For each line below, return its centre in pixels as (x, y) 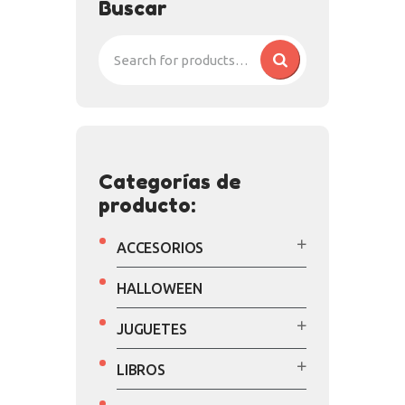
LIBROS (141, 370)
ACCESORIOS (160, 248)
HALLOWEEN (160, 289)
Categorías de (170, 182)
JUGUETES (152, 330)
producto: (147, 206)
